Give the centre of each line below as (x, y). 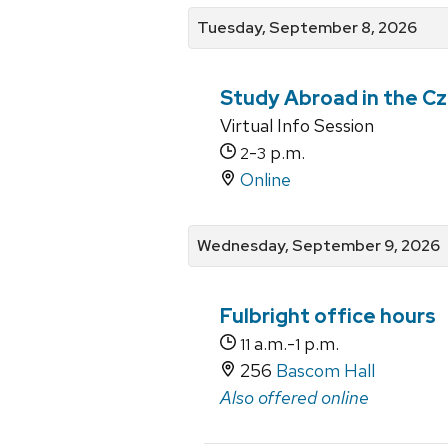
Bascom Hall (325, 371)
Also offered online (294, 398)
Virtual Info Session (297, 125)
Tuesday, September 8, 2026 (307, 27)
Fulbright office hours (328, 316)
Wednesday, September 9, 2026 (318, 246)
